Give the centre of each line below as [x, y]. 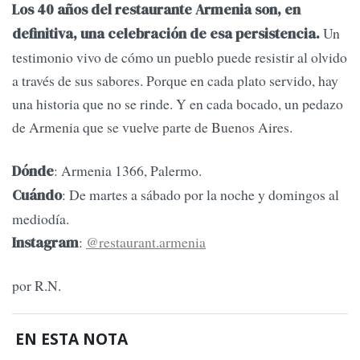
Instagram [45, 242]
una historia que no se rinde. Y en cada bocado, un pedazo [178, 104]
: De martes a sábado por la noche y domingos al [200, 194]
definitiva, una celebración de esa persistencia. [168, 34]
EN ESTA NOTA [72, 339]
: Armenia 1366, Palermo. [128, 170]
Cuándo [37, 195]
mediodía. [41, 218]
